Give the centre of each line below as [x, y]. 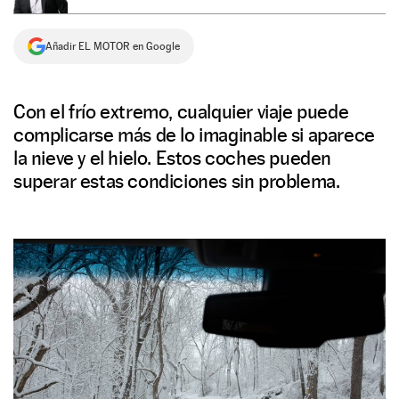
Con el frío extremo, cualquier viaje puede [181, 111]
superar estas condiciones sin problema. [177, 181]
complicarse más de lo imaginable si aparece [194, 134]
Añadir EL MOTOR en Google [113, 46]
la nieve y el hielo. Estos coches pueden [173, 158]
